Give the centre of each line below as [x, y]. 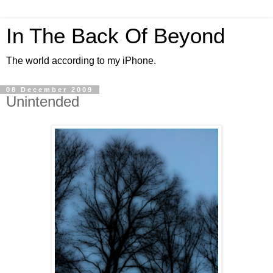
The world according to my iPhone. [81, 61]
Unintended [43, 101]
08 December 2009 [50, 90]
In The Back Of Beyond [115, 36]
